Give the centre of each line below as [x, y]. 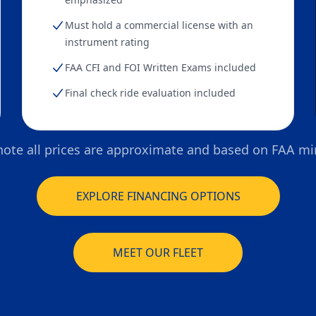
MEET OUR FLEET [158, 253]
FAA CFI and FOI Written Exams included [160, 67]
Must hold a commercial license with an [159, 25]
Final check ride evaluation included [150, 93]
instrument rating [107, 42]
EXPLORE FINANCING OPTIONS [158, 196]
